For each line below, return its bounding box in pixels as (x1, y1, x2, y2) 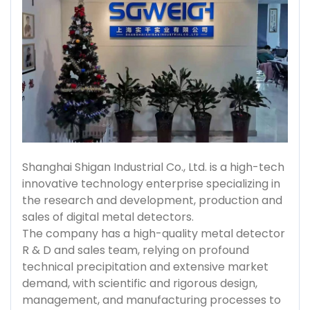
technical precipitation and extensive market (22, 258, 268, 275)
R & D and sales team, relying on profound (22, 241, 249, 258)
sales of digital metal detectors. (22, 208, 194, 225)
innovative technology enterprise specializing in (22, 175, 280, 192)
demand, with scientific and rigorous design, (22, 275, 257, 291)
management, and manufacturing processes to (22, 291, 281, 308)
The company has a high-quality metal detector (22, 225, 285, 241)
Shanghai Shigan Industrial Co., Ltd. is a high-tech (22, 158, 284, 175)
